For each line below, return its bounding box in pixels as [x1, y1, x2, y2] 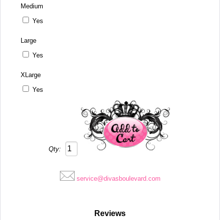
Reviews [94, 209, 126, 218]
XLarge [21, 71, 41, 79]
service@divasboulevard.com [76, 174, 161, 182]
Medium [21, 2, 44, 10]
